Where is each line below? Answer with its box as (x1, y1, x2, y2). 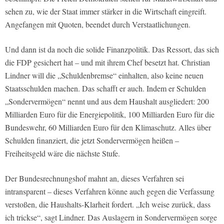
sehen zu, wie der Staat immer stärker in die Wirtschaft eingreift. (5, 5, 206, 16)
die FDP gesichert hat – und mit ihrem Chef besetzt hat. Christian (5, 56, 210, 67)
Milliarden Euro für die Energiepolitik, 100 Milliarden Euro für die (5, 108, 214, 119)
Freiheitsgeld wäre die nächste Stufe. (5, 147, 120, 158)
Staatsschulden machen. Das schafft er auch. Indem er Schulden (5, 82, 206, 93)
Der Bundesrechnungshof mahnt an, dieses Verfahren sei (5, 172, 184, 183)
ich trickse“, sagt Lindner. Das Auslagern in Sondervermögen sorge (5, 211, 217, 222)
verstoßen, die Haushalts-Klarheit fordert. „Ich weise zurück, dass (5, 198, 210, 209)
